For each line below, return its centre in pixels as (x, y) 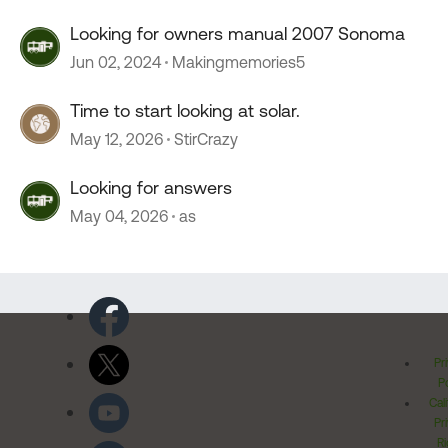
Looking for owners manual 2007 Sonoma (237, 33)
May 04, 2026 (119, 216)
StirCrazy (206, 139)
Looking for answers (151, 187)
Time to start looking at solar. (185, 110)
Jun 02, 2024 (115, 62)
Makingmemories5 (238, 62)
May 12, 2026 (116, 139)
